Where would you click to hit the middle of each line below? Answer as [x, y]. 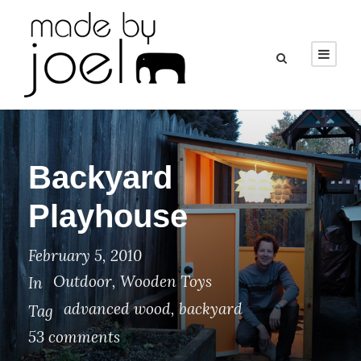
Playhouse [108, 216]
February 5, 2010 [85, 255]
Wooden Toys [166, 281]
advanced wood [117, 309]
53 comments [74, 336]
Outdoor [83, 281]
